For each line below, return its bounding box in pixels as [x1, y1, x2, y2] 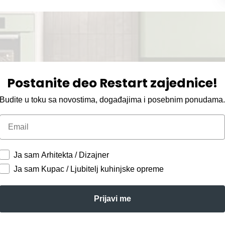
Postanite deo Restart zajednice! [7, 74, 218, 92]
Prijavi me [93, 194, 131, 203]
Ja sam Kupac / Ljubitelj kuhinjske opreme [14, 164, 164, 173]
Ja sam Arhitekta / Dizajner [14, 150, 109, 159]
